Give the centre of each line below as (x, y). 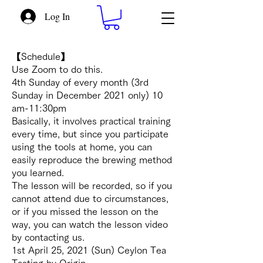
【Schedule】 (41, 56)
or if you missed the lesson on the (85, 211)
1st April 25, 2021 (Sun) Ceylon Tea (89, 250)
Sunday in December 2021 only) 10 (87, 95)
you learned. (38, 172)
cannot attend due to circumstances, (90, 198)
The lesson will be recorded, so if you (92, 185)
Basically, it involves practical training (91, 121)
